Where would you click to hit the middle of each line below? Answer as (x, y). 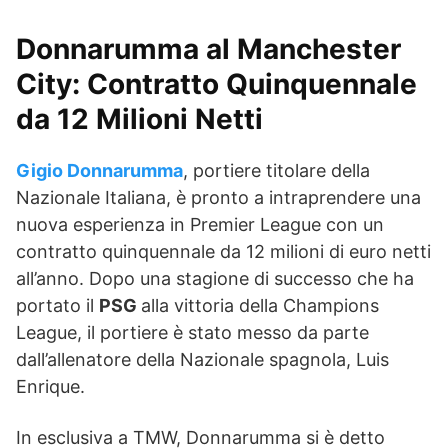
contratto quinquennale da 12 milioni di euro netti (223, 251)
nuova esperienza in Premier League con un (200, 224)
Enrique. (50, 386)
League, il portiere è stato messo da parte (192, 332)
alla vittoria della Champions (260, 305)
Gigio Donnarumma (99, 170)
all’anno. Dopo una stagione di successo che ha (215, 278)
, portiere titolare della (276, 170)
